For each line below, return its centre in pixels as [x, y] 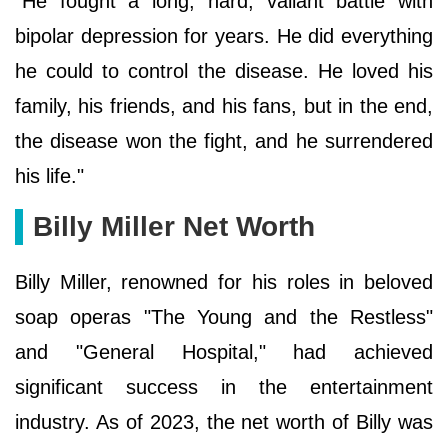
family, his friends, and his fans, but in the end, [224, 105]
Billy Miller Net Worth [174, 226]
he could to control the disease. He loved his [224, 70]
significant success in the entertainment [224, 386]
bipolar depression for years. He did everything [224, 35]
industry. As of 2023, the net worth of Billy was [224, 421]
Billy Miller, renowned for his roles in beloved [224, 281]
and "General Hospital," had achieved [224, 351]
